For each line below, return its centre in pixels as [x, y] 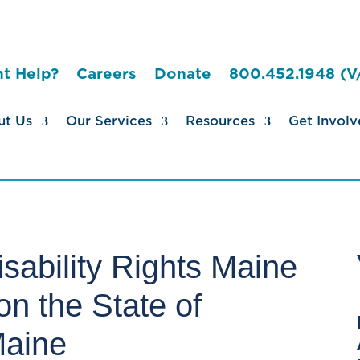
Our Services [108, 121]
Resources [220, 121]
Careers [106, 73]
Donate [182, 73]
